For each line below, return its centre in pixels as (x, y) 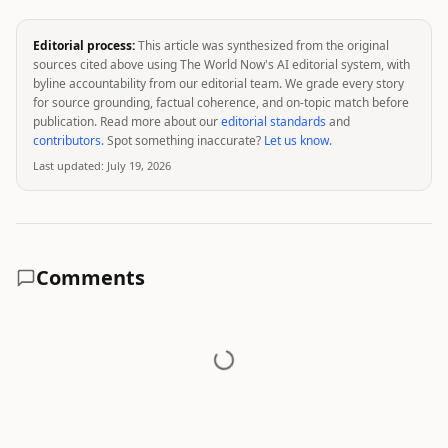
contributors (67, 140)
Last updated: (68, 165)
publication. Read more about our (125, 121)
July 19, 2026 (139, 165)
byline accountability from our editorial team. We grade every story (218, 83)
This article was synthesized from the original (263, 45)
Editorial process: (84, 45)
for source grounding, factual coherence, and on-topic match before (221, 102)
